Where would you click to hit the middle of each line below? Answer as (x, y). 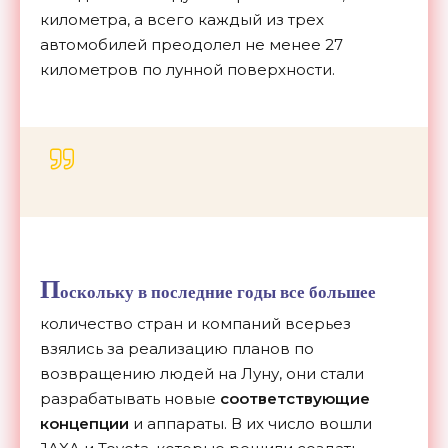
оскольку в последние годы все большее (218, 292)
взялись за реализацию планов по (177, 349)
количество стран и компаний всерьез (195, 324)
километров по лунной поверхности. (187, 70)
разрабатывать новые (130, 399)
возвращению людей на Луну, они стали (202, 374)
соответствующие (295, 399)
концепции (84, 424)
